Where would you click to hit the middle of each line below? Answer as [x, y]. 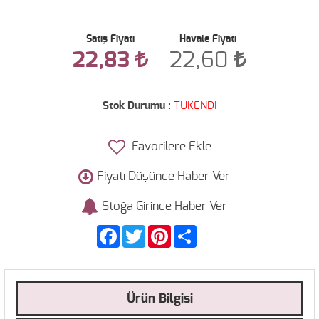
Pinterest [191, 231]
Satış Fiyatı [110, 39]
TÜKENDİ [195, 106]
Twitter [161, 231]
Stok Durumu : [137, 106]
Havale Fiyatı [208, 39]
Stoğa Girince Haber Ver [164, 206]
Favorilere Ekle [170, 146]
